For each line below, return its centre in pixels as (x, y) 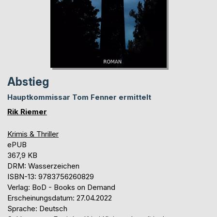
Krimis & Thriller (33, 134)
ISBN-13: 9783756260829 (51, 176)
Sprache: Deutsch (37, 208)
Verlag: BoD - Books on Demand (61, 187)
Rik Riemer (27, 111)
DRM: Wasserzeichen (43, 166)
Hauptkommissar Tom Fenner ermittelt (79, 97)
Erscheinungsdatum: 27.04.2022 (60, 198)
